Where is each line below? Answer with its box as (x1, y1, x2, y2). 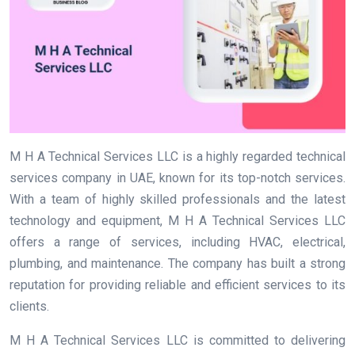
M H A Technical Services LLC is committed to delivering (10, 332, 345, 348)
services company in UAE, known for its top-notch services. (10, 170, 345, 185)
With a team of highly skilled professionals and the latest (10, 191, 345, 207)
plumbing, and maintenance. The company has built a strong (10, 255, 345, 271)
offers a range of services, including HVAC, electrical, (10, 234, 345, 250)
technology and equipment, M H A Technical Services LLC (10, 212, 345, 228)
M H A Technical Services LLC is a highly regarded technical (10, 148, 345, 164)
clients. (10, 298, 49, 314)
